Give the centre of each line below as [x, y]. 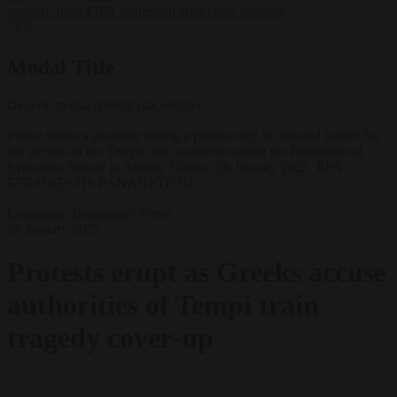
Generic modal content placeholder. [106, 105]
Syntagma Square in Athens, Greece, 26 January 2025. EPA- [177, 167]
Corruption [38, 213]
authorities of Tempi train [163, 305]
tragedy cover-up [110, 338]
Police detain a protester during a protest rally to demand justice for [193, 135]
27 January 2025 [54, 229]
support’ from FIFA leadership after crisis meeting [145, 12]
